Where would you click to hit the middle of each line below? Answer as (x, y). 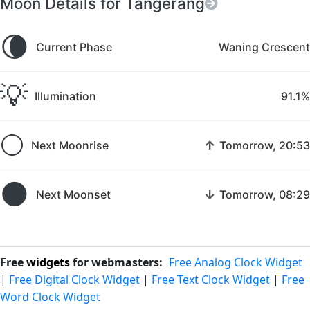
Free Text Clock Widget (211, 280)
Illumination (65, 96)
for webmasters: (116, 262)
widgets (48, 262)
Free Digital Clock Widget (74, 280)
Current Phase (74, 47)
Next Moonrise (70, 145)
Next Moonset (73, 194)
